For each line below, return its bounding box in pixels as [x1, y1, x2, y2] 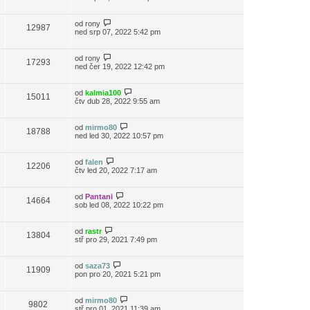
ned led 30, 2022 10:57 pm [75, 131, 163, 140]
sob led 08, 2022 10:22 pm [75, 201, 163, 209]
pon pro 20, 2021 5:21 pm [75, 270, 161, 278]
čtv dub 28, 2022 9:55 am [75, 97, 160, 105]
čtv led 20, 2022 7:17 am [75, 166, 157, 174]
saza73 [85, 262, 110, 270]
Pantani [85, 192, 113, 201]
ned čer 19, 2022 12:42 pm [75, 62, 165, 71]
